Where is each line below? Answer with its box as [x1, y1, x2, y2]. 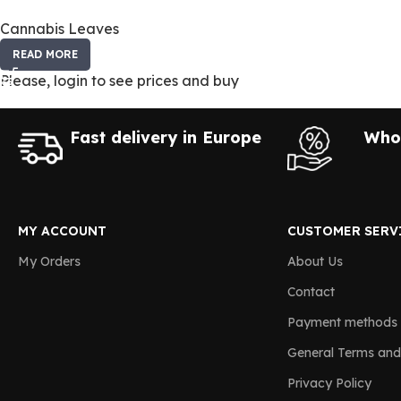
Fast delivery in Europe [70, 127, 262, 148]
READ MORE [13, 47, 78, 61]
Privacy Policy [286, 375, 371, 391]
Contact [286, 284, 335, 300]
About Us [286, 253, 343, 269]
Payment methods [286, 314, 397, 330]
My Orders [18, 253, 81, 269]
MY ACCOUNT [18, 223, 107, 239]
